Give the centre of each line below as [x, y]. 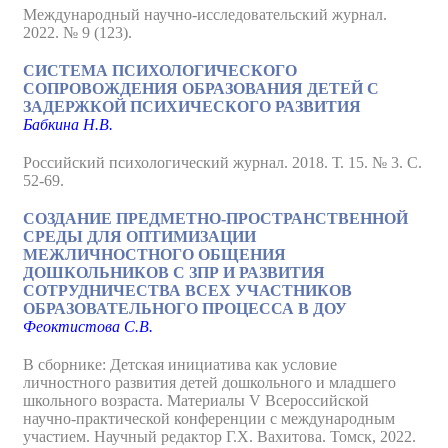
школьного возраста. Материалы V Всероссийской [196, 400]
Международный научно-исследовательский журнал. [205, 14]
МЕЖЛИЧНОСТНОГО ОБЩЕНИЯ [154, 254]
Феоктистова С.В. [88, 326]
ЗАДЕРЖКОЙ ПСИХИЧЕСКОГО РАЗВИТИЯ [192, 106]
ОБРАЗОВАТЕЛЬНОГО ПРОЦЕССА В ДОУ [185, 308]
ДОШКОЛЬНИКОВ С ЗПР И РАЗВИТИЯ [174, 272]
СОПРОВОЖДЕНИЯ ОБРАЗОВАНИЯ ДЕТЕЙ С [201, 88]
